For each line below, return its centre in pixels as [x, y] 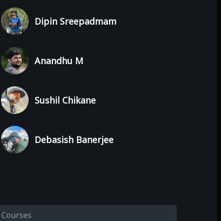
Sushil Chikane [65, 100]
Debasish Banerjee [74, 139]
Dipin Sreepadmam [75, 21]
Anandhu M [59, 60]
